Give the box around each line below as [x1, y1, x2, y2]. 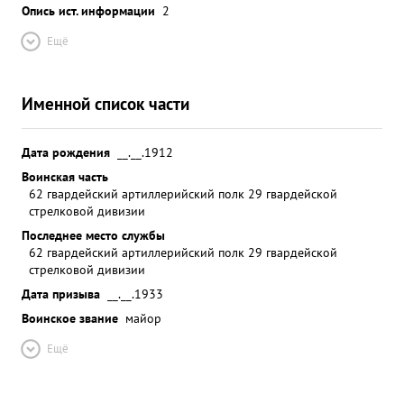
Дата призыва [22, 285, 100, 302]
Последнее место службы [22, 226, 165, 243]
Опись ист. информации [22, 2, 155, 19]
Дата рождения [22, 143, 110, 161]
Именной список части [22, 92, 189, 115]
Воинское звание [22, 309, 118, 326]
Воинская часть [22, 168, 108, 185]
